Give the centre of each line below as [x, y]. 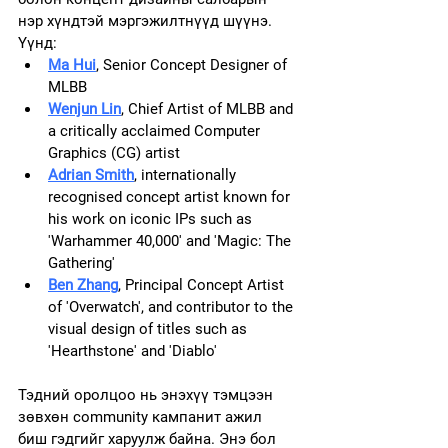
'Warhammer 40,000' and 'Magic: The [171, 240]
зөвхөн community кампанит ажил [142, 416]
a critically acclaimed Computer [156, 130]
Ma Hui [72, 64]
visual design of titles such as [151, 328]
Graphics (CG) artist [114, 152]
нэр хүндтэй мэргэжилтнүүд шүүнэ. [147, 20]
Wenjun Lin [84, 108]
